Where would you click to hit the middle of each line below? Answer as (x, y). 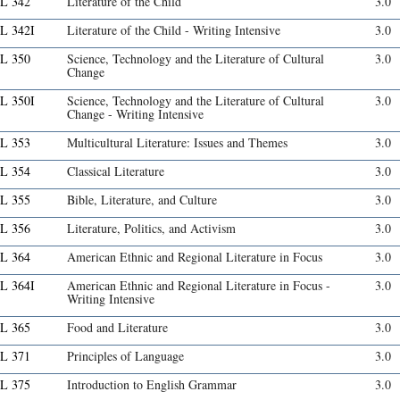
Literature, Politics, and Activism (151, 229)
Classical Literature (116, 171)
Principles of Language (125, 356)
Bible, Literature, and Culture (142, 200)
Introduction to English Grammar (152, 385)
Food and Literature (117, 328)
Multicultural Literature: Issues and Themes (177, 143)
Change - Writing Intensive (135, 114)
